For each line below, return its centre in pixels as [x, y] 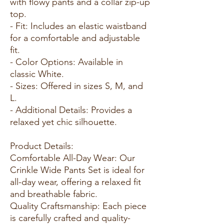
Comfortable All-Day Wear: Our [72, 158]
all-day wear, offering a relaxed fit [75, 182]
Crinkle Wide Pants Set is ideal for [77, 170]
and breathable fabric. [54, 194]
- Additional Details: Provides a [71, 110]
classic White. [37, 74]
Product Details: [42, 146]
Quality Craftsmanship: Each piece [78, 206]
